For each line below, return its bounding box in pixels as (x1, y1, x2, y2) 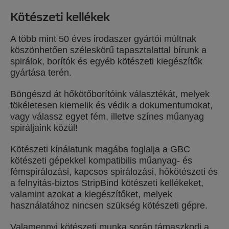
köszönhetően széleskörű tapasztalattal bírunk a (10, 45, 207, 55)
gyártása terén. (10, 67, 72, 78)
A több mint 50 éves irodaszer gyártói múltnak (10, 34, 196, 44)
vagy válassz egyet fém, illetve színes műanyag (10, 111, 204, 122)
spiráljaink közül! (10, 123, 78, 133)
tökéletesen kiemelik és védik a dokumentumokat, (10, 100, 213, 110)
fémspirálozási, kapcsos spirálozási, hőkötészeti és (10, 167, 218, 177)
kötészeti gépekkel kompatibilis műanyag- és (10, 155, 192, 166)
